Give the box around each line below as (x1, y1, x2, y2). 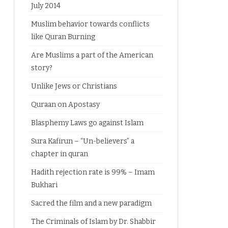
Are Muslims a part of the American (31, 51, 153, 60)
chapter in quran (31, 150, 88, 158)
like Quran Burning (31, 33, 95, 41)
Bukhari (31, 181, 58, 189)
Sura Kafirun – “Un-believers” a (31, 137, 134, 146)
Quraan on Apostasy (31, 100, 100, 109)
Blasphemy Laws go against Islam (31, 119, 144, 127)
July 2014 (31, 2, 61, 10)
